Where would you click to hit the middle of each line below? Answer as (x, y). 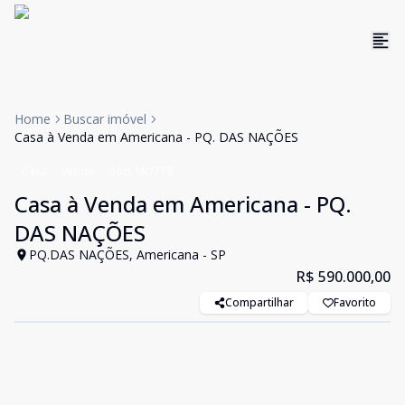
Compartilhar (259, 302)
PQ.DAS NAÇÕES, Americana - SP (127, 254)
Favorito (355, 302)
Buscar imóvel (105, 119)
